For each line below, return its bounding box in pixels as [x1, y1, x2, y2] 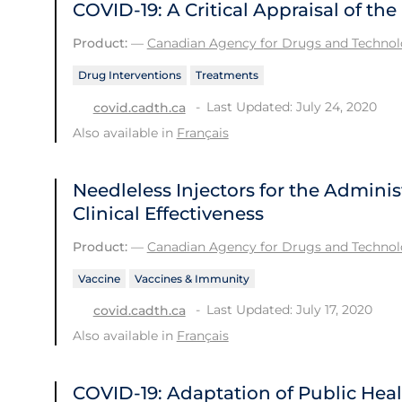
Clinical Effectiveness [72, 202, 264, 224]
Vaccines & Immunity [134, 271, 249, 285]
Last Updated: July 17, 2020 [205, 301, 372, 319]
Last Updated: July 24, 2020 [205, 98, 377, 115]
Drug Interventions [77, 68, 181, 83]
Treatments [195, 68, 258, 83]
